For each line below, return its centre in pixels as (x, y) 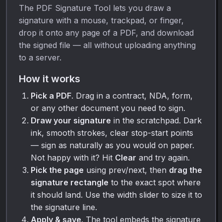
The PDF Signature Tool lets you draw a (95, 8)
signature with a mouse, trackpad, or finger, (101, 20)
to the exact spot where (155, 182)
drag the (186, 170)
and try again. (163, 157)
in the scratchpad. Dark (156, 120)
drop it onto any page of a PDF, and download (106, 32)
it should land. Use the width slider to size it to (116, 194)
